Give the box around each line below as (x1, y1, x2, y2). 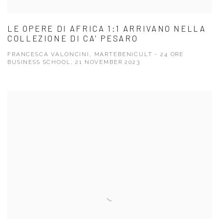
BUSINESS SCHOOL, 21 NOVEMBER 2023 (7, 59, 140, 66)
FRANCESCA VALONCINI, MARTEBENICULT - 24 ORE (7, 51, 184, 58)
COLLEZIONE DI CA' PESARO (7, 33, 138, 44)
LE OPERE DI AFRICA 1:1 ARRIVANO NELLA (7, 23, 206, 34)
